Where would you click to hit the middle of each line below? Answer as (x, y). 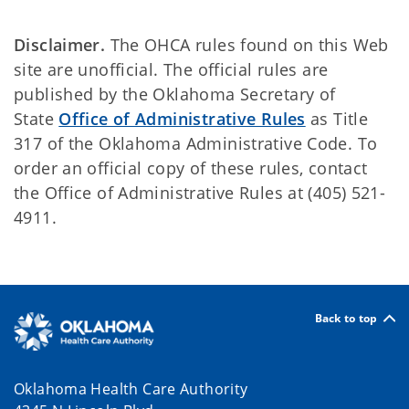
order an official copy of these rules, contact (191, 168)
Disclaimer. (60, 45)
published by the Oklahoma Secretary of (175, 94)
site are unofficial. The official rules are (171, 69)
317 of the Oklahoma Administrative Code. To (196, 143)
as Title (337, 119)
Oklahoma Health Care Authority (131, 389)
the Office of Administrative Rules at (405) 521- (200, 193)
